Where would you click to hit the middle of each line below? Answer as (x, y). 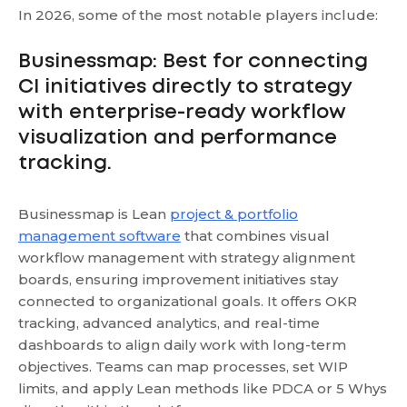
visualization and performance (178, 138)
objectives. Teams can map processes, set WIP (183, 366)
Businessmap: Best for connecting (193, 61)
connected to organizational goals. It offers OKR (188, 301)
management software (99, 235)
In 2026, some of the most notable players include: (198, 15)
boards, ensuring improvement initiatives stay (178, 279)
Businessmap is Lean (94, 213)
